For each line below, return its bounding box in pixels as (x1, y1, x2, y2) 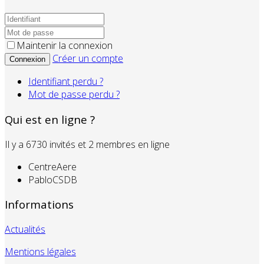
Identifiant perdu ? (28, 75, 103, 88)
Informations (5, 197, 74, 212)
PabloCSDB (28, 173, 77, 186)
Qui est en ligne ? (5, 111, 95, 127)
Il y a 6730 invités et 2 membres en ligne (5, 137, 170, 151)
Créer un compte (52, 52, 123, 65)
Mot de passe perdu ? (28, 88, 120, 101)
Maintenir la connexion (16, 39, 113, 52)
